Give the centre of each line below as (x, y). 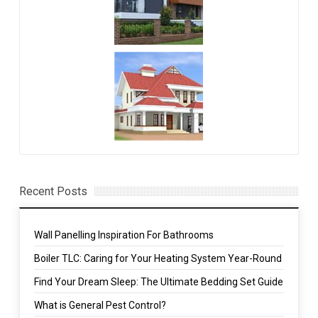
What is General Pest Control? (100, 305)
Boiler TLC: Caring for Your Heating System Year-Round (158, 258)
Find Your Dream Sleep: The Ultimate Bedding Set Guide (158, 281)
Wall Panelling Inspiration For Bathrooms (124, 235)
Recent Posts (53, 191)
